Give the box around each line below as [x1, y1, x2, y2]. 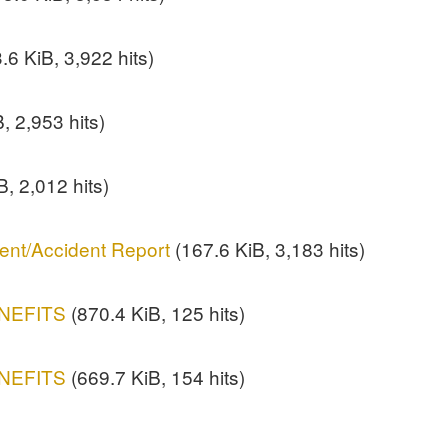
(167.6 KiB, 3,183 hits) [170, 235, 366, 263]
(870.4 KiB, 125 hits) [66, 299, 246, 326]
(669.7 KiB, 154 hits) [66, 362, 246, 390]
